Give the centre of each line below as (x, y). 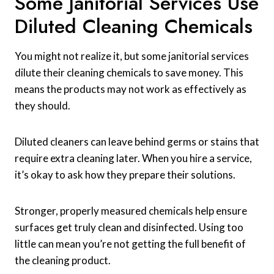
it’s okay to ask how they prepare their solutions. (125, 175)
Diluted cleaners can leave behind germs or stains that (137, 142)
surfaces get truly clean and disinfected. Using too (129, 228)
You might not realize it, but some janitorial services (132, 56)
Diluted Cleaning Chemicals (134, 27)
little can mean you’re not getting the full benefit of (130, 244)
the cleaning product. (63, 261)
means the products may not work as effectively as (131, 89)
